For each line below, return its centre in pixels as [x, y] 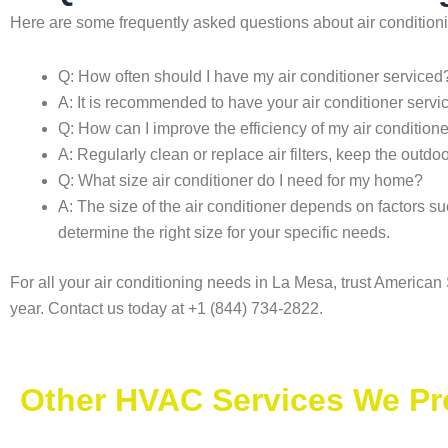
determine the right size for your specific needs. [224, 232]
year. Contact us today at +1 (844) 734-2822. [166, 308]
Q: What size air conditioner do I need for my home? [240, 180]
